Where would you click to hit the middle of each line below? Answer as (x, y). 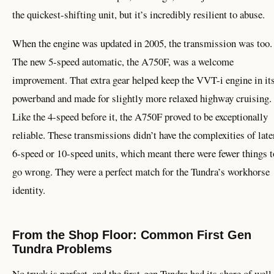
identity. (29, 190)
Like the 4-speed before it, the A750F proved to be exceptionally (140, 116)
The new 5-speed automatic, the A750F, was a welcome (123, 61)
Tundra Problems (62, 249)
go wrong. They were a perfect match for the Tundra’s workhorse (141, 171)
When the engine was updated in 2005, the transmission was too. (142, 43)
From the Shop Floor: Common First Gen (132, 235)
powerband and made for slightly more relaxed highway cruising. (142, 98)
